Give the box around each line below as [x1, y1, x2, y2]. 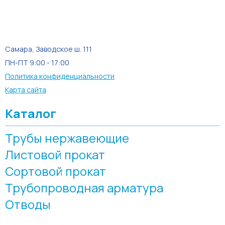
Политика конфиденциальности [5, 71, 115, 81]
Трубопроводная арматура [5, 179, 163, 196]
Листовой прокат [5, 146, 105, 163]
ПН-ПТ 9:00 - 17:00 [5, 58, 69, 67]
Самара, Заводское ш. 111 [5, 44, 92, 54]
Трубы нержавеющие [5, 130, 129, 146]
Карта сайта [5, 85, 46, 94]
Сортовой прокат [5, 163, 106, 179]
